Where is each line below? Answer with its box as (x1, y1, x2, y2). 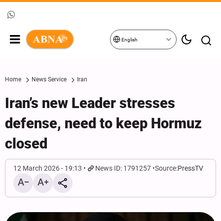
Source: (155, 164, 178, 172)
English (120, 37, 138, 42)
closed (5, 135, 47, 152)
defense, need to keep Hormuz (5, 115, 202, 132)
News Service (32, 76, 67, 83)
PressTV (178, 164, 204, 172)
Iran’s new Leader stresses (5, 95, 175, 111)
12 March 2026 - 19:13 (13, 164, 82, 172)
